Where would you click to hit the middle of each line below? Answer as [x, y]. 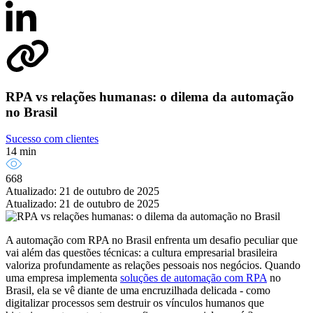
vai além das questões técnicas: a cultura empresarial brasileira [141, 253]
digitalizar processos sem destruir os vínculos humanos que [135, 303]
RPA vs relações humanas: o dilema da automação [150, 96]
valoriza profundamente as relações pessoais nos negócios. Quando [153, 265]
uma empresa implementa [63, 278]
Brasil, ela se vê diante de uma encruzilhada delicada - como [138, 291]
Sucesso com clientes [52, 139]
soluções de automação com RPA [194, 278]
